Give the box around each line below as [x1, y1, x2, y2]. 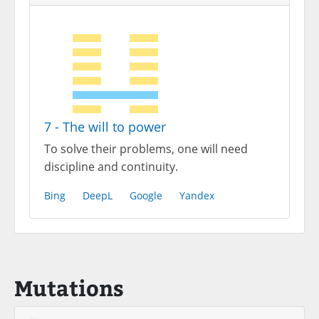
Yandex [179, 189, 214, 202]
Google [130, 189, 162, 202]
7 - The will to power [44, 118, 166, 135]
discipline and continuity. [44, 159, 178, 174]
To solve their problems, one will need [44, 141, 248, 157]
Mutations [14, 272, 124, 302]
